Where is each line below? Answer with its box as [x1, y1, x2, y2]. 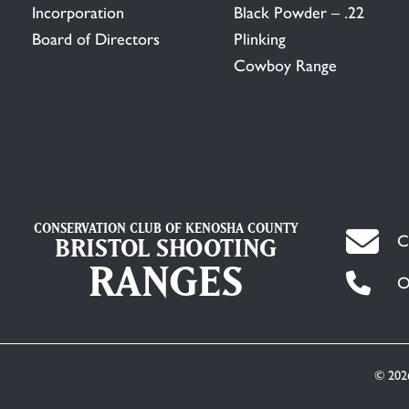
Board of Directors [32, 28, 160, 49]
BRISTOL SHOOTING [55, 232, 278, 262]
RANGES [89, 256, 244, 305]
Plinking [233, 28, 286, 49]
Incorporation [32, 2, 124, 23]
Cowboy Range [233, 55, 337, 76]
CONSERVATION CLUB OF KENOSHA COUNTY [33, 219, 299, 236]
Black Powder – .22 [233, 2, 364, 23]
